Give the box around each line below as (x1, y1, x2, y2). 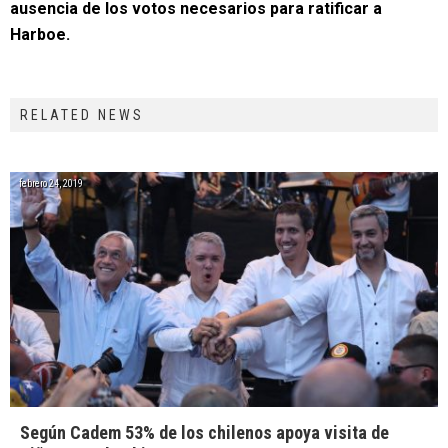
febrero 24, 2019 (19, 177, 83, 189)
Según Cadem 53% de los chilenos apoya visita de (20, 421, 389, 443)
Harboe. (10, 24, 70, 44)
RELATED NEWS (20, 106, 144, 123)
